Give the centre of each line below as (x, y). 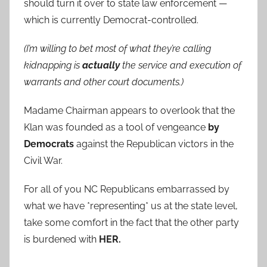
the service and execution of (181, 66)
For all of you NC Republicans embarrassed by (127, 190)
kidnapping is (53, 66)
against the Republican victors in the (154, 144)
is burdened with (61, 240)
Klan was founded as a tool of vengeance (115, 128)
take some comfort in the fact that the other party (131, 223)
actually (101, 66)
